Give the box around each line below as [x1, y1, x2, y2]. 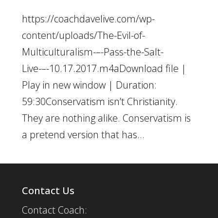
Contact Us [21, 184, 74, 198]
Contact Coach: [21, 203, 87, 217]
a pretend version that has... [21, 128, 145, 142]
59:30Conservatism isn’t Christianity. [21, 95, 178, 109]
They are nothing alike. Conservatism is [21, 111, 191, 125]
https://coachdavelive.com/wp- [21, 12, 155, 26]
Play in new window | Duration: [21, 78, 157, 92]
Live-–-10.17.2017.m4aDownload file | [21, 62, 186, 75]
